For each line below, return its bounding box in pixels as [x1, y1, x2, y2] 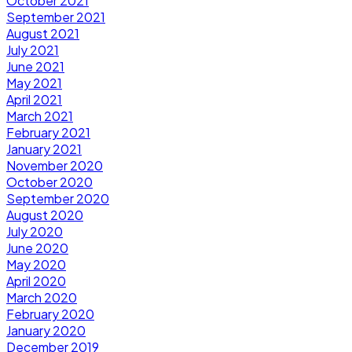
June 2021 [6, 57, 64, 75]
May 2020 [6, 255, 66, 273]
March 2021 [6, 107, 73, 124]
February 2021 [6, 123, 90, 141]
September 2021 [6, 8, 105, 25]
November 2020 [6, 156, 103, 174]
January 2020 [6, 321, 86, 339]
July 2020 [6, 222, 63, 240]
